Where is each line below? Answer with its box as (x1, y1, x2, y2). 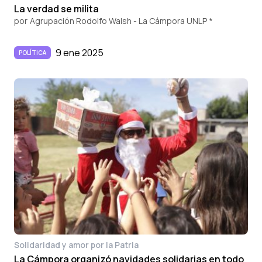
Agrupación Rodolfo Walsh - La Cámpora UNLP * (30, 15, 213, 26)
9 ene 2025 (56, 46, 104, 59)
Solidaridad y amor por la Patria (14, 239, 139, 250)
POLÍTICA (19, 48, 46, 57)
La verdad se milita (14, 2, 99, 15)
